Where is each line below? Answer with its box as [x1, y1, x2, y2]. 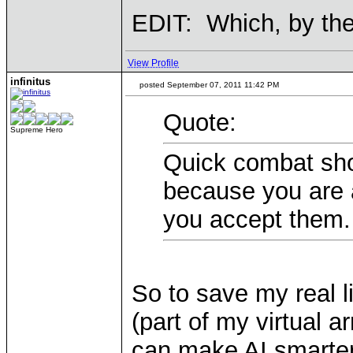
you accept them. [163, 206, 351, 233]
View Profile [128, 58, 179, 69]
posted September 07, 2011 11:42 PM [137, 80, 279, 89]
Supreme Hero [10, 125, 63, 134]
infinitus [10, 76, 50, 87]
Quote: [163, 109, 236, 136]
